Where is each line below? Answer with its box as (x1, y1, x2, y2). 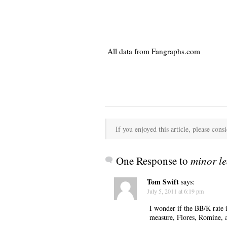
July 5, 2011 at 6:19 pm (147, 186, 204, 195)
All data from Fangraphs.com (107, 46, 200, 56)
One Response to (116, 153, 191, 168)
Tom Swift (147, 176, 179, 187)
